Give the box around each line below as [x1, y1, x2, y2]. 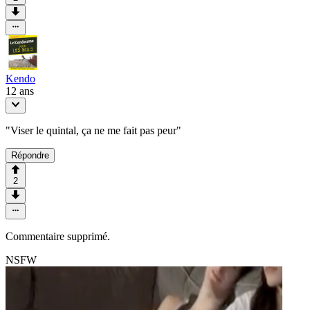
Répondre [11, 149, 49, 161]
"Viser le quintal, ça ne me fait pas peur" [6, 124, 181, 136]
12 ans [6, 85, 34, 98]
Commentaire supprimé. [6, 230, 110, 242]
